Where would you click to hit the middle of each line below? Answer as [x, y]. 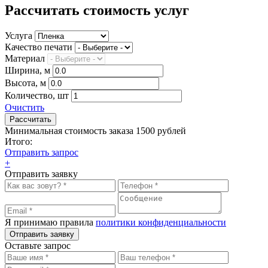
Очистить [25, 108]
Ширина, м [28, 71]
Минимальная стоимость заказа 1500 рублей [95, 131]
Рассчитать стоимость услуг [97, 10]
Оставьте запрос [38, 246]
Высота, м [25, 83]
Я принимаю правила [50, 223]
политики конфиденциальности [161, 223]
